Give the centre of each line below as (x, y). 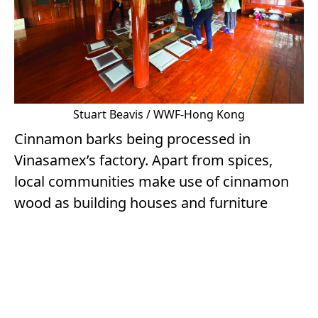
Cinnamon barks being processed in (132, 139)
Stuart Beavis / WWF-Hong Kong (159, 115)
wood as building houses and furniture (141, 203)
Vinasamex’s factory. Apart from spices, (143, 160)
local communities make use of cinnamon (152, 182)
